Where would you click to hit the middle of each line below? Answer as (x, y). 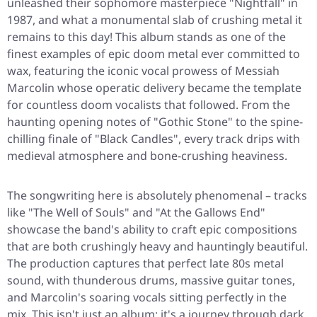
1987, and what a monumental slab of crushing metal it (155, 20)
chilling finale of (51, 139)
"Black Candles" (137, 139)
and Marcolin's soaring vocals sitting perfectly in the (147, 298)
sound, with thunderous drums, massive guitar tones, (151, 281)
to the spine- (268, 122)
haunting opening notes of (80, 122)
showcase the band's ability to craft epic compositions (152, 230)
